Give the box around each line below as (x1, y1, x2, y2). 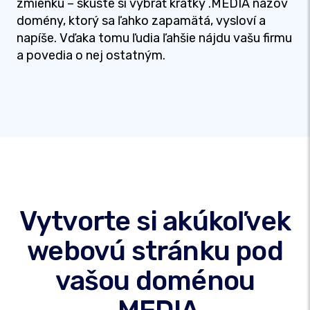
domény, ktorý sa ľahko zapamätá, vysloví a (17, 13, 266, 28)
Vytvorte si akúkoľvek (19, 205, 291, 237)
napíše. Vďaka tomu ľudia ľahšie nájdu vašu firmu (17, 30, 292, 46)
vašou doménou (55, 264, 255, 297)
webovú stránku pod (27, 235, 283, 267)
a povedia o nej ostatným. (17, 48, 165, 63)
